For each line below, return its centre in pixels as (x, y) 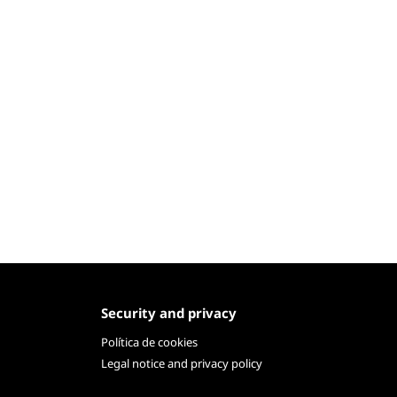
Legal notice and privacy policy (181, 364)
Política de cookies (149, 343)
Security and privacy (168, 312)
